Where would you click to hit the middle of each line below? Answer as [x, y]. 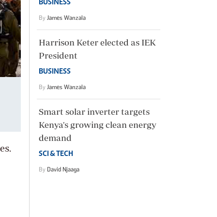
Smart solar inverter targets [94, 111]
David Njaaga [63, 169]
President [58, 55]
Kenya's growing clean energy [97, 124]
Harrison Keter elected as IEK [97, 42]
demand [55, 138]
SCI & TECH [56, 154]
